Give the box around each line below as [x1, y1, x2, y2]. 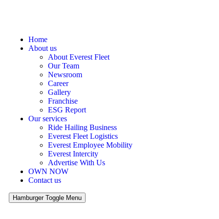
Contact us [28, 176, 61, 184]
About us [28, 44, 57, 52]
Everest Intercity [48, 150, 98, 158]
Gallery [48, 88, 71, 96]
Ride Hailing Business [48, 123, 117, 131]
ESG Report [48, 106, 86, 114]
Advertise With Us [48, 158, 105, 167]
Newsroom [48, 70, 82, 79]
